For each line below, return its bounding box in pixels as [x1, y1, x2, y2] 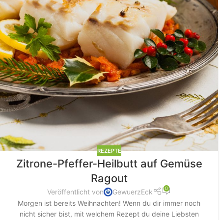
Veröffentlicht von [47, 187, 104, 196]
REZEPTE [97, 147, 121, 155]
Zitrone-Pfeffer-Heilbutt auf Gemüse [16, 157, 202, 170]
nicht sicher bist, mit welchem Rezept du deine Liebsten [19, 210, 199, 218]
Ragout [90, 172, 128, 185]
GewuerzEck [112, 187, 153, 196]
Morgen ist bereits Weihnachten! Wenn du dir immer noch [18, 199, 201, 207]
